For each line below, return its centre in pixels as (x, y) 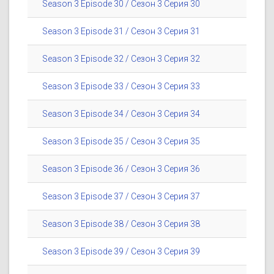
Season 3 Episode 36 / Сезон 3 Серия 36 (121, 169)
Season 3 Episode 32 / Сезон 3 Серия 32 (121, 59)
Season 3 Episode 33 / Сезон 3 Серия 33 (121, 87)
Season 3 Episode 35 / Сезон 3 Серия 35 (121, 142)
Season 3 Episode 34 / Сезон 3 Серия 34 (121, 114)
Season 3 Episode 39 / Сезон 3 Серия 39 (121, 252)
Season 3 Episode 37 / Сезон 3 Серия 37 (121, 197)
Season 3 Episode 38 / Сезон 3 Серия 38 (121, 224)
